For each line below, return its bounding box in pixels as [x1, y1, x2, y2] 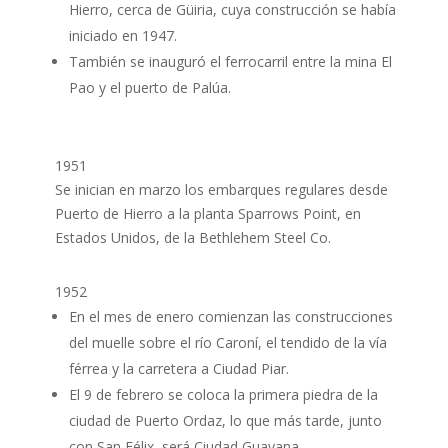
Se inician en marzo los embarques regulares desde [54, 180, 388, 199]
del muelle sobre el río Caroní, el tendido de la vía [68, 333, 387, 352]
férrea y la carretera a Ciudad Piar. [68, 359, 289, 378]
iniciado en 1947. [68, 26, 177, 45]
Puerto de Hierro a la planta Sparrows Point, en [54, 204, 361, 223]
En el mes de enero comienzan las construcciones [68, 307, 393, 326]
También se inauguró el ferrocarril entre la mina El [68, 52, 392, 71]
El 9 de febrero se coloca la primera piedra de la [68, 385, 378, 404]
